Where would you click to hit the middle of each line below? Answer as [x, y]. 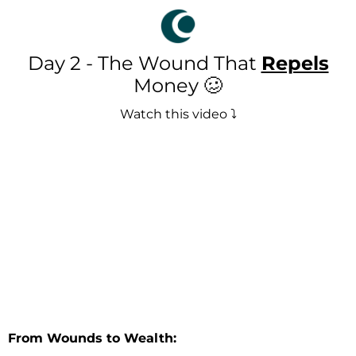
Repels [295, 63]
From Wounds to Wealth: [92, 338]
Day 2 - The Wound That [144, 63]
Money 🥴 [178, 85]
